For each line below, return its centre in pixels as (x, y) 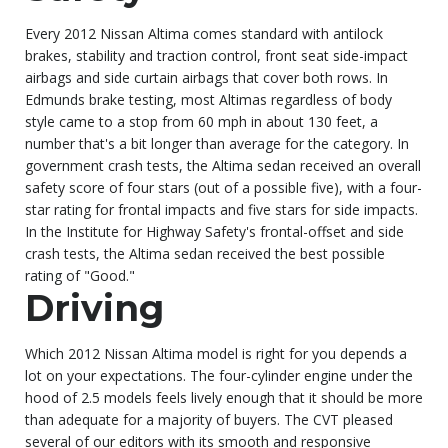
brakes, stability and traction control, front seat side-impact (216, 55)
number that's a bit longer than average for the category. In (217, 143)
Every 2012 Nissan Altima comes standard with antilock (204, 33)
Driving (94, 307)
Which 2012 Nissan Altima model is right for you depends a (216, 353)
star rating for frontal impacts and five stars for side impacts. (221, 209)
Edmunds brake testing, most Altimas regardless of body (208, 99)
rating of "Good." (80, 275)
